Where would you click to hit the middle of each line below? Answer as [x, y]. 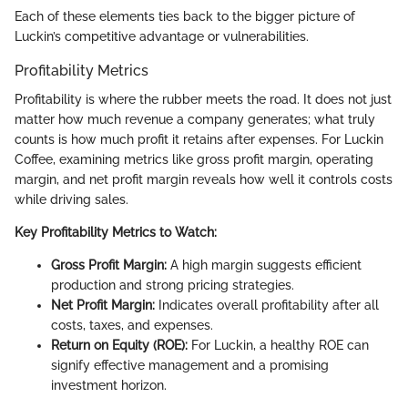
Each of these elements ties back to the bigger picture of [185, 16]
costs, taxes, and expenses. [132, 326]
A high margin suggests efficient [264, 265]
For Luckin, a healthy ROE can [278, 346]
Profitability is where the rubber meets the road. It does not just [203, 100]
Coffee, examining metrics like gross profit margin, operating [194, 160]
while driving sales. [71, 200]
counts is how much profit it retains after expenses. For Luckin [199, 140]
